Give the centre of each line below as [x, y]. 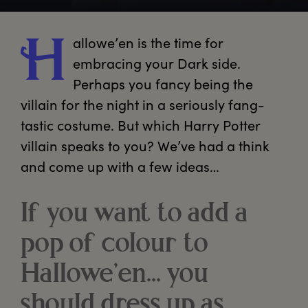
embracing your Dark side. [157, 63]
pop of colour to [114, 245]
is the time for [179, 43]
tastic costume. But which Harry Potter [141, 125]
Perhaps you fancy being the [163, 84]
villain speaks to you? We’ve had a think [145, 146]
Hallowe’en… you [114, 275]
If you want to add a [134, 215]
